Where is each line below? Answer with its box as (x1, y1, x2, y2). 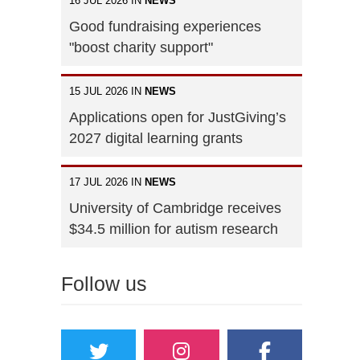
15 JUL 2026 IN (69, 84, 145, 97)
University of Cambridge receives (69, 199, 281, 216)
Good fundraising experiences (69, 18, 261, 35)
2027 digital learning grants (69, 129, 243, 146)
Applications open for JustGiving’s (69, 108, 286, 125)
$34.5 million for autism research (69, 220, 278, 237)
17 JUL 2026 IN (69, 175, 145, 188)
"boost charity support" (69, 39, 213, 55)
